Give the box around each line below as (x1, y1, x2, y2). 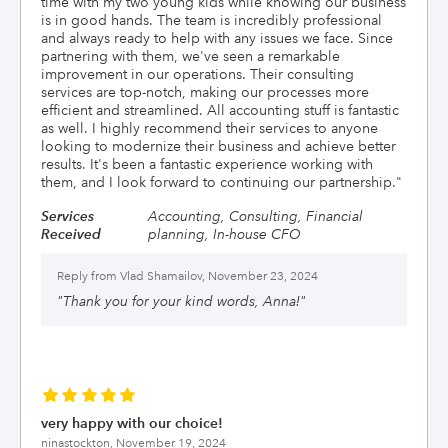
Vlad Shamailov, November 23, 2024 (117, 269, 318, 284)
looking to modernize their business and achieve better (41, 137, 396, 155)
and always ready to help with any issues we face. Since (41, 29, 393, 47)
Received (41, 225, 101, 243)
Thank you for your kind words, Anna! (63, 292, 300, 310)
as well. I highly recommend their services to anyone (41, 119, 378, 137)
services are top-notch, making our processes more (41, 83, 369, 101)
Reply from (57, 269, 117, 284)
